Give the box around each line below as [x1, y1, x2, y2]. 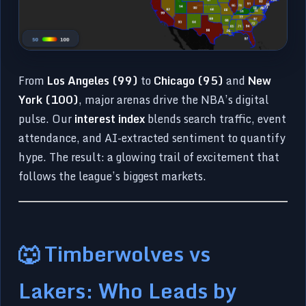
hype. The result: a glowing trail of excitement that [18, 148, 280, 166]
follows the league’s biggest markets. [18, 167, 207, 185]
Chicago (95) [154, 71, 224, 89]
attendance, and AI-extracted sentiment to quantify [18, 128, 286, 147]
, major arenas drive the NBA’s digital [79, 90, 270, 109]
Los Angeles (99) [47, 71, 139, 89]
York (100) [18, 90, 79, 109]
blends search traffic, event [145, 109, 287, 128]
